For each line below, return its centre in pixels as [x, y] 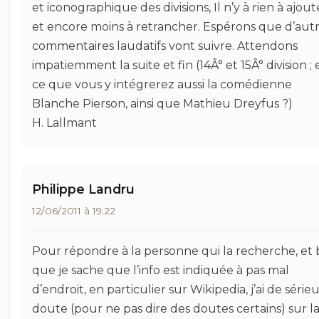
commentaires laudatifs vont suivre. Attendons [165, 46]
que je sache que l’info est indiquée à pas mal [161, 270]
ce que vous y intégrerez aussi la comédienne [162, 84]
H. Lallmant [64, 123]
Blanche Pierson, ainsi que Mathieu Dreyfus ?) [162, 104]
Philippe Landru [83, 189]
